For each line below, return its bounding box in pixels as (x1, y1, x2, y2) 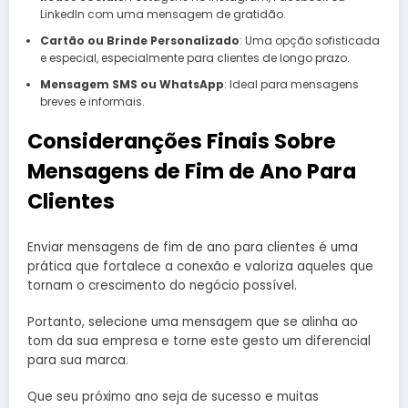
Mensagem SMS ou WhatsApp (39, 76, 224, 93)
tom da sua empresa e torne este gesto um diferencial (27, 331, 371, 350)
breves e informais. (39, 94, 145, 110)
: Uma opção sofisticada (239, 33, 380, 49)
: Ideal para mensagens (223, 76, 359, 93)
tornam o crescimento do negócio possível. (27, 276, 297, 294)
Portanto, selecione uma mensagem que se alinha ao (27, 312, 358, 331)
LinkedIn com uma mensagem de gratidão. (39, 6, 286, 23)
